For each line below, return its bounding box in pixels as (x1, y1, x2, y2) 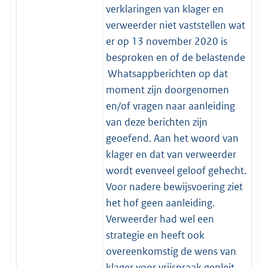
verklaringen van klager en (105, 2, 224, 16)
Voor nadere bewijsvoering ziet (105, 180, 243, 194)
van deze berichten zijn (105, 115, 208, 129)
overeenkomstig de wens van (105, 245, 236, 258)
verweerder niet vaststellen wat (105, 19, 245, 32)
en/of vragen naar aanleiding (105, 99, 235, 113)
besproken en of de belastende (105, 51, 245, 65)
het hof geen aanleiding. (105, 196, 215, 210)
